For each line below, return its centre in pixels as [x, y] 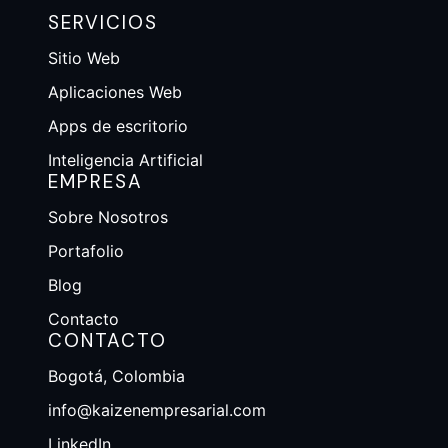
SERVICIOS [103, 22]
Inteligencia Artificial [125, 160]
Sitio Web [84, 58]
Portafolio [86, 251]
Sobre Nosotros [108, 217]
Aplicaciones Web [115, 92]
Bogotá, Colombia [116, 376]
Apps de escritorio [118, 126]
